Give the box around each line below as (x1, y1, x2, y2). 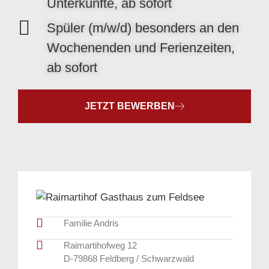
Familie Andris (64, 217, 119, 228)
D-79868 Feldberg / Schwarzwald (64, 253, 194, 264)
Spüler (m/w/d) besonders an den (46, 20, 239, 35)
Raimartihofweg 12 (64, 240, 137, 250)
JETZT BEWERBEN (85, 100, 175, 111)
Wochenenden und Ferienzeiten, (46, 40, 235, 55)
